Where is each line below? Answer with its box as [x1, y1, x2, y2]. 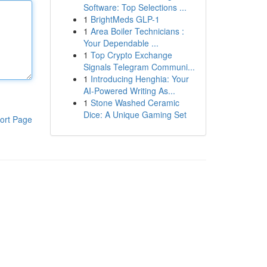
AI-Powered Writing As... [83, 85, 175, 97]
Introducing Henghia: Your [90, 73, 189, 85]
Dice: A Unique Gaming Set [83, 108, 187, 120]
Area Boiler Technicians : [90, 25, 184, 37]
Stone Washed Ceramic [90, 97, 179, 108]
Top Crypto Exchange [90, 49, 172, 61]
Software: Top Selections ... [83, 1, 187, 13]
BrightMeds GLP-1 [90, 13, 160, 25]
